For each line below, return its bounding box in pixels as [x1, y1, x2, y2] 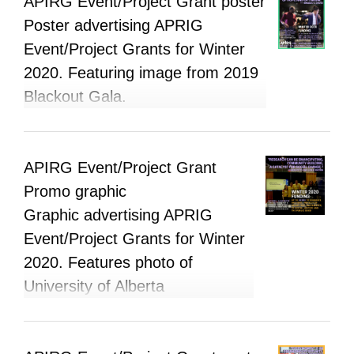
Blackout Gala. [24, 87, 126, 105]
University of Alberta [24, 277, 164, 295]
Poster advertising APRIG [24, 16, 203, 34]
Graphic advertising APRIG [24, 205, 213, 224]
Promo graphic [24, 182, 126, 200]
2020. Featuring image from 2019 [24, 63, 258, 81]
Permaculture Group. [24, 300, 171, 318]
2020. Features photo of [24, 253, 193, 271]
